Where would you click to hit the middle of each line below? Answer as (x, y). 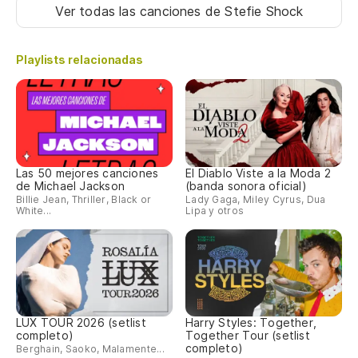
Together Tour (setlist (248, 336)
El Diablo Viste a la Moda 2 (258, 173)
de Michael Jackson (70, 185)
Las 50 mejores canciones (88, 173)
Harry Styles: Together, (251, 323)
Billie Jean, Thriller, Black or (84, 199)
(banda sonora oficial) (246, 185)
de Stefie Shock (254, 12)
